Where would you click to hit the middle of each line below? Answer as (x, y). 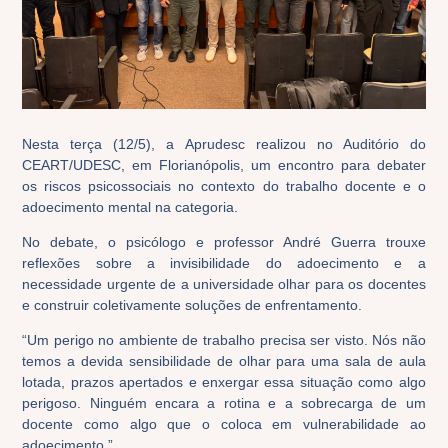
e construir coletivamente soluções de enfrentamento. (192, 305)
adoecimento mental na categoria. (130, 206)
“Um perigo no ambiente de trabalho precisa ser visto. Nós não (224, 340)
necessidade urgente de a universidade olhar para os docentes (224, 284)
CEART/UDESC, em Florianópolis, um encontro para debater (224, 164)
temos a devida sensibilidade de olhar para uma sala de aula (224, 361)
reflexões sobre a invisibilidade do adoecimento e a (224, 263)
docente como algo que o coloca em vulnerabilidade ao (224, 424)
